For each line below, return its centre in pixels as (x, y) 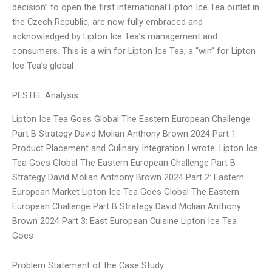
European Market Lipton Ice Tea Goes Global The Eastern (126, 192)
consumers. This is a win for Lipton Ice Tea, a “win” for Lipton (134, 51)
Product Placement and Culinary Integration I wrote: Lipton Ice (135, 148)
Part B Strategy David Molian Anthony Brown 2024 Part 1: (125, 133)
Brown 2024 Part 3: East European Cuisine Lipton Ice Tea (124, 221)
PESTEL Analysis (45, 96)
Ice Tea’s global (43, 65)
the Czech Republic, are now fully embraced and (107, 22)
